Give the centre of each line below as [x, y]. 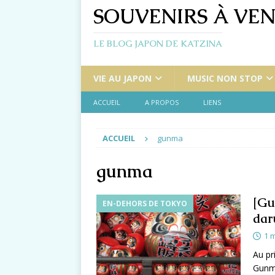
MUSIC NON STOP [225, 79]
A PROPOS [162, 103]
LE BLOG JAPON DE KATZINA [158, 44]
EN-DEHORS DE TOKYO [145, 204]
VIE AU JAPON [122, 79]
